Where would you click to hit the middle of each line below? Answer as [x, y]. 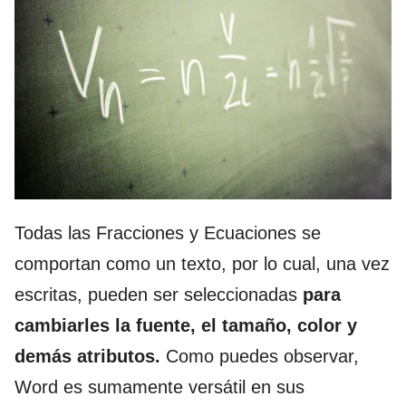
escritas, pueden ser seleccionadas [159, 294]
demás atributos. [87, 356]
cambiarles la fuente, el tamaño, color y [186, 325]
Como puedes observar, [260, 356]
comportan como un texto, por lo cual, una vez [202, 263]
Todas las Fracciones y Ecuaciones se [168, 232]
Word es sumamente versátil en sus [159, 387]
